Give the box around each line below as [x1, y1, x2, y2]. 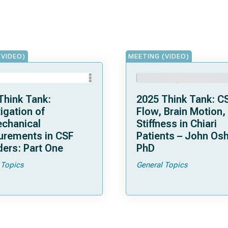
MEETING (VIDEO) [128, 52, 190, 60]
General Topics [136, 160, 187, 169]
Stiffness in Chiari [136, 118, 217, 130]
